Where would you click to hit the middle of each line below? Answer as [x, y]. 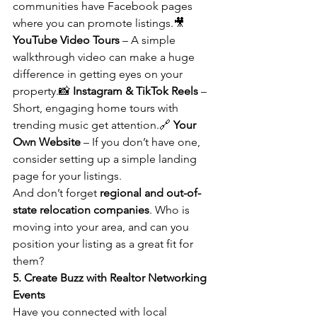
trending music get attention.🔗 [93, 125]
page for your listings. [67, 175]
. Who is [171, 209]
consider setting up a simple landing [106, 158]
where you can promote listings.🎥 [100, 23]
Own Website [47, 142]
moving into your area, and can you [102, 226]
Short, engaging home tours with [97, 108]
